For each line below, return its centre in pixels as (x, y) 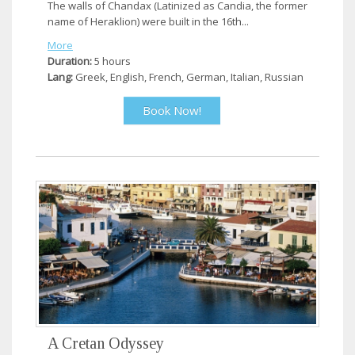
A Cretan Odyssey (106, 343)
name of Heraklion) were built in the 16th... (148, 22)
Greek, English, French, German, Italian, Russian (188, 77)
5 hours (111, 61)
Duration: (70, 61)
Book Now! (172, 111)
